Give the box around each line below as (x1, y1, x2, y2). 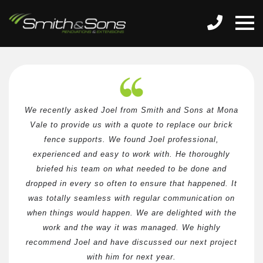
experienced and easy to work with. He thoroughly (33, 149, 230, 159)
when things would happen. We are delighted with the (26, 208, 237, 217)
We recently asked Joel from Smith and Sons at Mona (25, 105, 238, 114)
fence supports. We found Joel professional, (44, 134, 219, 144)
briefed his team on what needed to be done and (36, 164, 227, 173)
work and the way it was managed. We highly (42, 222, 221, 232)
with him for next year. (87, 252, 176, 261)
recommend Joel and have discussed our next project (26, 237, 237, 247)
